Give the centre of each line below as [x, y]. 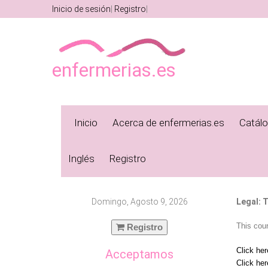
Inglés [81, 159]
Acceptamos [140, 254]
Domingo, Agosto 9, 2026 [139, 202]
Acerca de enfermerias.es [168, 123]
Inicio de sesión [81, 9]
